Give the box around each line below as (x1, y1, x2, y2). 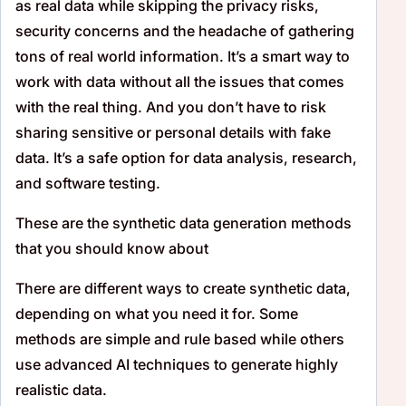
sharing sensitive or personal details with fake (15, 122, 331, 141)
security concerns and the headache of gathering (15, 21, 354, 40)
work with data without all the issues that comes (15, 72, 344, 91)
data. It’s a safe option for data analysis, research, (15, 148, 357, 167)
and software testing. (15, 173, 160, 192)
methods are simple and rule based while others (15, 329, 344, 348)
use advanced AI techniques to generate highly (15, 354, 338, 373)
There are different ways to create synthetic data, (15, 278, 351, 297)
